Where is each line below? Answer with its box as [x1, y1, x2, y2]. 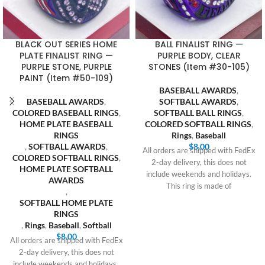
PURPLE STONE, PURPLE [21, 61, 112, 73]
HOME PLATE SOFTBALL [20, 164, 113, 174]
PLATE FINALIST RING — [20, 50, 113, 62]
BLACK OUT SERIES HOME [15, 38, 117, 51]
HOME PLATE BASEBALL [20, 119, 113, 130]
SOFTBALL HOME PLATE [20, 198, 113, 208]
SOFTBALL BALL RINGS [154, 108, 242, 118]
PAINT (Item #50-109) [20, 72, 113, 85]
